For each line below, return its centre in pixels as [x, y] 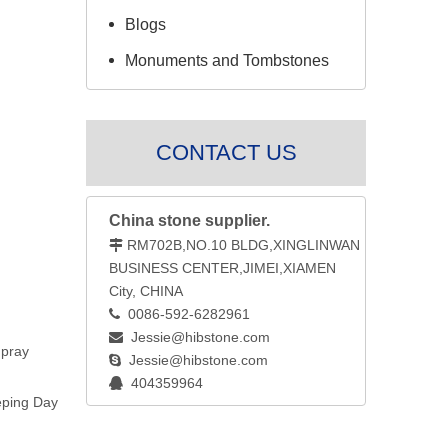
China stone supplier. [189, 220]
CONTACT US [226, 152]
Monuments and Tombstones [227, 60]
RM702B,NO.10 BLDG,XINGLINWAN [245, 245]
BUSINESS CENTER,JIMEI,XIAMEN [222, 268]
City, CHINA [146, 291]
